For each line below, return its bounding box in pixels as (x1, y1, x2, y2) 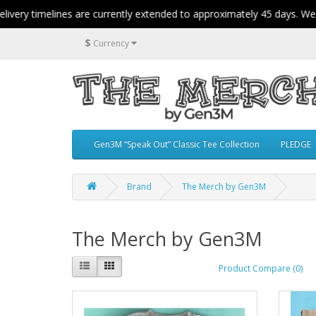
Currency (93, 37, 129, 49)
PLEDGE (281, 138, 311, 151)
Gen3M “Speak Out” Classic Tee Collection (94, 138, 260, 151)
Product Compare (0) (219, 262, 303, 274)
